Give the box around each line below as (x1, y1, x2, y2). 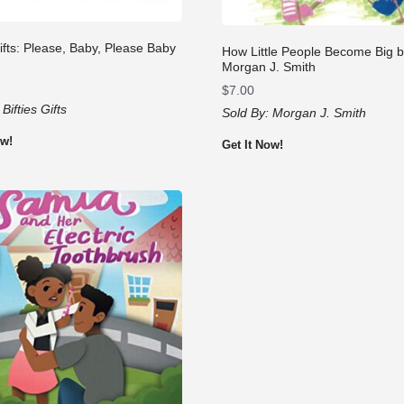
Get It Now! (221, 137, 283, 151)
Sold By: (221, 105, 272, 120)
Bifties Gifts (3, 102, 68, 117)
